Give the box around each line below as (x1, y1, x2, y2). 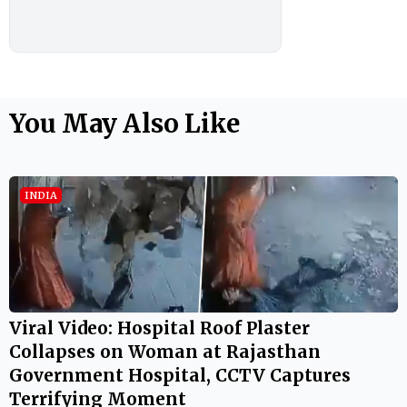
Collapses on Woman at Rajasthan (9, 340, 321, 362)
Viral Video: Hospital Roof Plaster (9, 316, 310, 339)
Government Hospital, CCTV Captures (9, 363, 351, 386)
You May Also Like (9, 106, 240, 140)
